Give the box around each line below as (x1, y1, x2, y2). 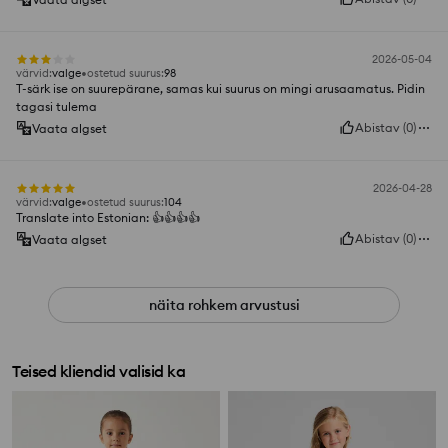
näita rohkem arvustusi (148, 296, 300, 315)
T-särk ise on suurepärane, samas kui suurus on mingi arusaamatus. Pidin (16, 81, 425, 97)
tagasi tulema (16, 99, 97, 115)
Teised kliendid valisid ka (12, 361, 185, 382)
